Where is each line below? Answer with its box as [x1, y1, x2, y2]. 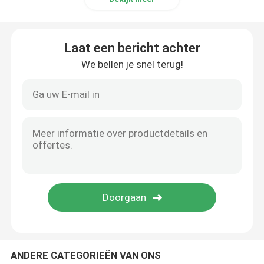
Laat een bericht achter [64, 40, 200, 55]
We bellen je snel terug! [81, 58, 183, 70]
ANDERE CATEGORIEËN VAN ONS [10, 249, 161, 261]
